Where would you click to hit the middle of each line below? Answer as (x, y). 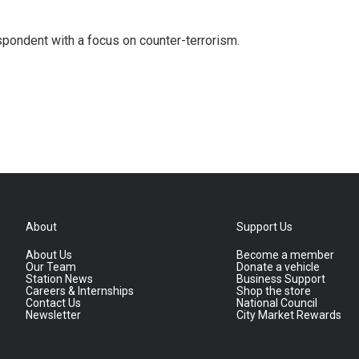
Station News (59, 279)
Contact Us (53, 303)
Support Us (265, 227)
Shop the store (274, 291)
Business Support (281, 279)
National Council (277, 303)
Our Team (51, 267)
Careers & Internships (80, 291)
